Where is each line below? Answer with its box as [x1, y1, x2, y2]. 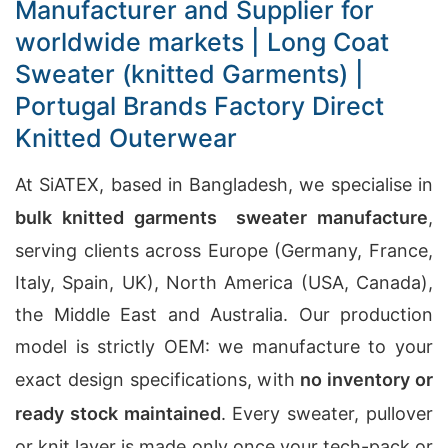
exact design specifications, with [15, 369, 301, 390]
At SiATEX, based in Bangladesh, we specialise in [15, 174, 433, 195]
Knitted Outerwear [15, 123, 237, 153]
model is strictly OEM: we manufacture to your [15, 336, 433, 357]
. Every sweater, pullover [220, 403, 434, 424]
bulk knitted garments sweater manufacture [15, 207, 428, 228]
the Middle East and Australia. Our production [15, 304, 433, 325]
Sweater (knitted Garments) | [15, 59, 364, 89]
